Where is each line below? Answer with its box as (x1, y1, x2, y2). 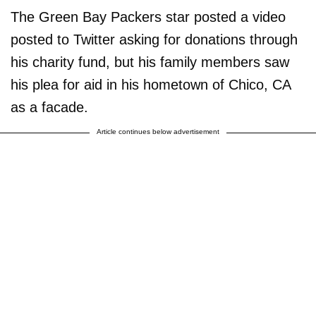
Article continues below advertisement (97, 128, 219, 135)
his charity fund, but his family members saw (11, 54, 289, 70)
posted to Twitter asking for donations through (11, 32, 298, 47)
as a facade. (11, 99, 88, 115)
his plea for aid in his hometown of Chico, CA (11, 77, 291, 92)
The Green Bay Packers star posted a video (11, 9, 286, 25)
